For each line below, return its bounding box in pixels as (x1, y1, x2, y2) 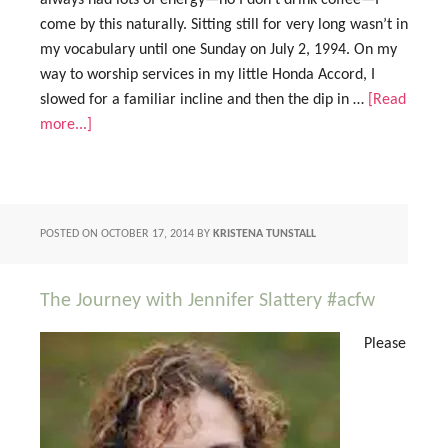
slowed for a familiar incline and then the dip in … (40, 92, 368, 108)
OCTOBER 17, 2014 (101, 228, 194, 240)
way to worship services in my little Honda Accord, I (40, 67, 375, 83)
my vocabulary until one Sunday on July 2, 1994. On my (40, 42, 397, 58)
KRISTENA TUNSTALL (213, 228, 316, 240)
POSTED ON (40, 228, 101, 240)
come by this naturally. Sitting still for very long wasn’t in (40, 17, 408, 33)
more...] (40, 117, 92, 133)
